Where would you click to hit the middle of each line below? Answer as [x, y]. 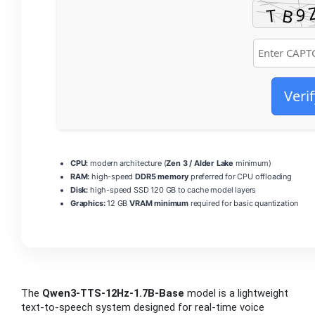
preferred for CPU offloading [240, 177]
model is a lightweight [236, 294]
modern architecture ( [127, 163]
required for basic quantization [243, 204]
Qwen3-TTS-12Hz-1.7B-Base [113, 294]
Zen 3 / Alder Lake [200, 163]
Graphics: [88, 204]
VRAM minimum [159, 204]
